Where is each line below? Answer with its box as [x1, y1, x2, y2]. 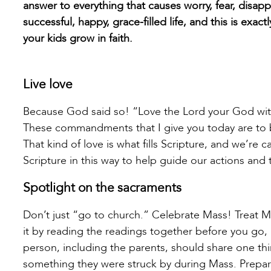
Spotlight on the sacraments [23, 179, 181, 197]
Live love [23, 76, 73, 94]
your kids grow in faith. [23, 31, 132, 47]
